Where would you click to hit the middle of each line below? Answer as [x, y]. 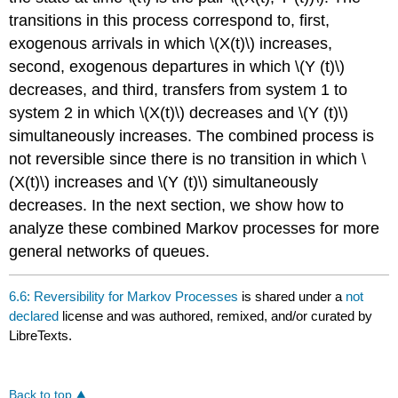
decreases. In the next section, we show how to [177, 206]
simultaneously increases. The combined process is [192, 136]
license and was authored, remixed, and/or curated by [218, 315]
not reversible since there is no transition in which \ [188, 159]
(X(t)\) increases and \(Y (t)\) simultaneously [164, 183]
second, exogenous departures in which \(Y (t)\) [177, 67]
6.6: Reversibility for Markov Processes [124, 296]
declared [36, 315]
